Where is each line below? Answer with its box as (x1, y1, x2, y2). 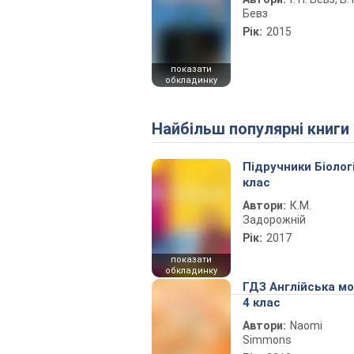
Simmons (243, 333, 292, 346)
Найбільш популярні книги (163, 119, 349, 138)
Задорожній (243, 213, 306, 226)
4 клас (243, 296, 281, 310)
